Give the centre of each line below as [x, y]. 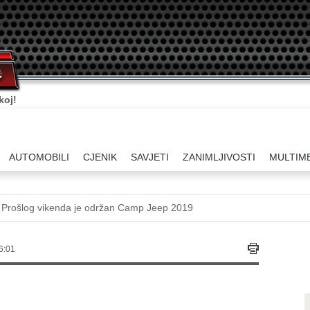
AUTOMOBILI [39, 157]
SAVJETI [150, 157]
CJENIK [100, 157]
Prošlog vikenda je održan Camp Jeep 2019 [97, 208]
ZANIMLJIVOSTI [219, 157]
